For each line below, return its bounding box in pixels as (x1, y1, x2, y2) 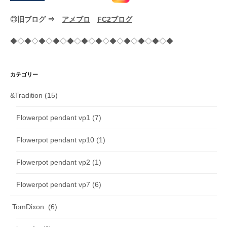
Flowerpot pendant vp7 (16, 180, 90, 188)
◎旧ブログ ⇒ (10, 15, 62, 23)
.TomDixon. (10, 202, 46, 211)
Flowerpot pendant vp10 (16, 135, 94, 144)
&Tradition (10, 91, 43, 99)
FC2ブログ (97, 15, 132, 23)
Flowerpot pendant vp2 (16, 158, 90, 166)
